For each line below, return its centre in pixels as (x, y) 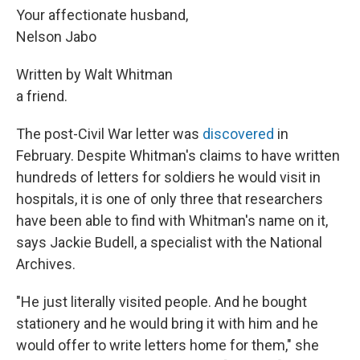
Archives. (46, 264)
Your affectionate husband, (102, 14)
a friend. (42, 96)
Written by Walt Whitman (94, 74)
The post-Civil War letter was (109, 133)
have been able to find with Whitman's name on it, (172, 220)
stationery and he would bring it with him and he (167, 323)
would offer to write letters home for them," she (168, 345)
